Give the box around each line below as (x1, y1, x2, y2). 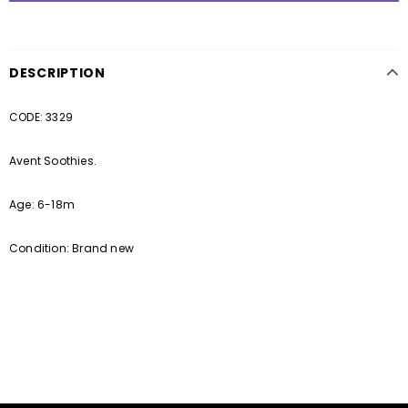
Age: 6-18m (9, 197, 75, 213)
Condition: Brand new (9, 240, 134, 257)
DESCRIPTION (9, 64, 106, 83)
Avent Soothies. (9, 153, 97, 169)
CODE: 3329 (9, 109, 73, 126)
